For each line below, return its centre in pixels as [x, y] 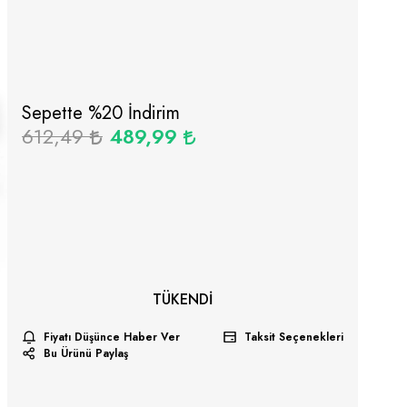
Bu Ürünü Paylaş [85, 353]
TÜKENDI [183, 300]
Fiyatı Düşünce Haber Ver [111, 337]
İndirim [151, 114]
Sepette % [61, 114]
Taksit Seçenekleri [294, 337]
